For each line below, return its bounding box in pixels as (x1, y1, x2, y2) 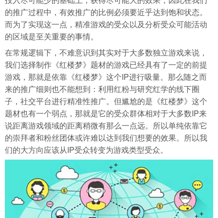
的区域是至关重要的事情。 (5, 30, 98, 42)
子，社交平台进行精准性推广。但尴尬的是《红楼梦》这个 (5, 95, 207, 107)
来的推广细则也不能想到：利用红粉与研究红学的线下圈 (5, 83, 200, 94)
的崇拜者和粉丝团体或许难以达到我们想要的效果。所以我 (5, 131, 207, 143)
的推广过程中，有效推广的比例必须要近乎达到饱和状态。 (5, 6, 207, 18)
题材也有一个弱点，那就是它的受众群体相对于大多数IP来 (5, 107, 207, 119)
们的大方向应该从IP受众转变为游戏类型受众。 (5, 144, 168, 155)
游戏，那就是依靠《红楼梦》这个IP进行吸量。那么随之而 (5, 71, 207, 82)
